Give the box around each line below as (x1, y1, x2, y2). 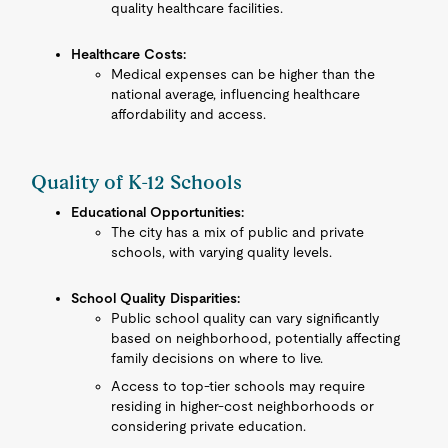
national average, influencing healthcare (111, 86, 361, 102)
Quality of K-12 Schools (31, 170, 243, 194)
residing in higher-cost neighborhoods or (111, 398, 375, 414)
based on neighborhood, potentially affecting (111, 330, 401, 346)
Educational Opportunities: (71, 204, 245, 220)
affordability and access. (111, 106, 267, 122)
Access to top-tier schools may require (111, 378, 366, 394)
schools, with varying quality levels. (111, 244, 333, 260)
